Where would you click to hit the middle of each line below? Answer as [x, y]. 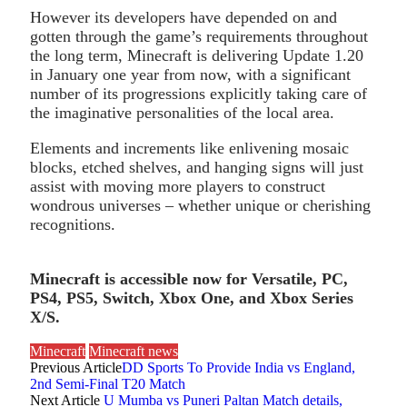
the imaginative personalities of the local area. [182, 112]
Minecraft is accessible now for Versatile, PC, [189, 278]
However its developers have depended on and [184, 17]
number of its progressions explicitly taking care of [199, 93]
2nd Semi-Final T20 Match [108, 383]
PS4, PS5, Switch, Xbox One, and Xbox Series [192, 298]
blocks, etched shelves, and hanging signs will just [197, 167]
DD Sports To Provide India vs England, [238, 367]
